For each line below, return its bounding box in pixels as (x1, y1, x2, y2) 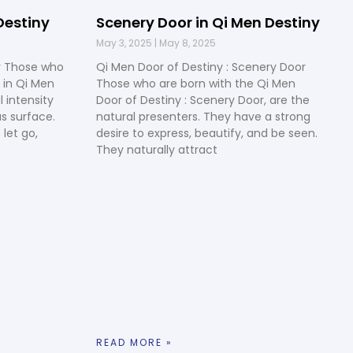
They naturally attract (96, 141, 217, 158)
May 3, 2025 (96, 35, 154, 50)
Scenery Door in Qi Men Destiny (96, 12, 320, 32)
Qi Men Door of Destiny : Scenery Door (96, 58, 306, 75)
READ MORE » (96, 336, 173, 350)
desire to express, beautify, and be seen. (96, 124, 318, 141)
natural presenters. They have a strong (96, 108, 310, 124)
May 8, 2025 (157, 35, 216, 50)
